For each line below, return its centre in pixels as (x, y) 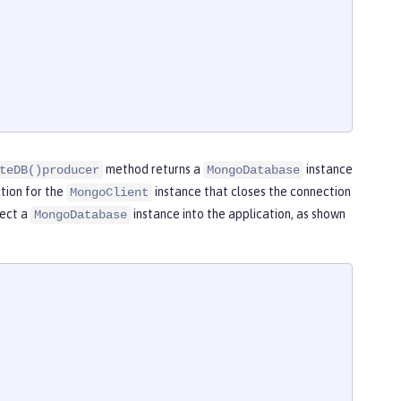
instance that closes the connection (252, 192)
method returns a (153, 170)
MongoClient (109, 193)
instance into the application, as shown (238, 214)
